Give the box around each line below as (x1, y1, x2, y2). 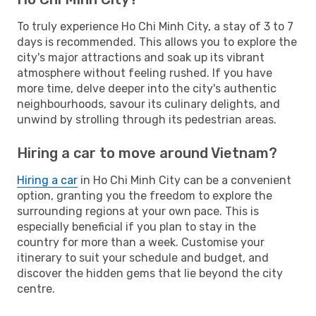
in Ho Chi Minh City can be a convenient (78, 173, 291, 187)
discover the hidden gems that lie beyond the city (17, 266, 283, 280)
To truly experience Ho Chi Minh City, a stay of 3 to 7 (17, 19, 293, 33)
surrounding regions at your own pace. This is (17, 204, 259, 218)
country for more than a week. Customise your (17, 235, 265, 249)
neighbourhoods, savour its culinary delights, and (17, 97, 280, 111)
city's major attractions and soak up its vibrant (17, 50, 265, 64)
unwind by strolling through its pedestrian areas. (17, 112, 276, 126)
